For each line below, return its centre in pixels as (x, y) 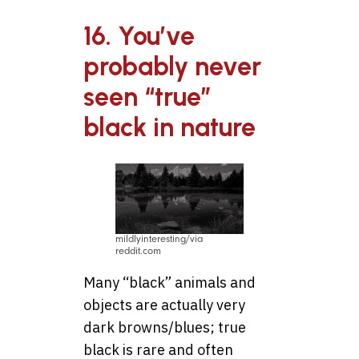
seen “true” (147, 97)
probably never (172, 66)
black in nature (169, 127)
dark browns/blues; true (165, 328)
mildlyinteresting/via (159, 239)
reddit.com (138, 251)
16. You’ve (139, 36)
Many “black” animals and (169, 283)
